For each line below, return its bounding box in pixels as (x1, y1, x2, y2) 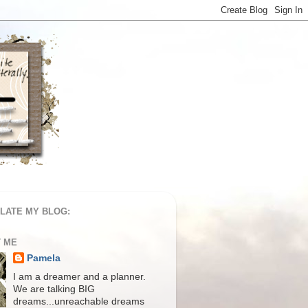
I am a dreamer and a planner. (13, 271, 146, 282)
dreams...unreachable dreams (13, 296, 145, 307)
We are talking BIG (13, 283, 96, 294)
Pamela (27, 252, 61, 263)
